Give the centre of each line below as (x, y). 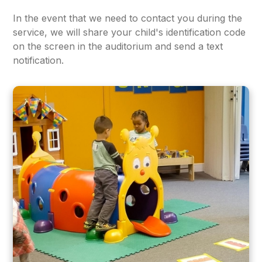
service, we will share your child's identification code (130, 32)
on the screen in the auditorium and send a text (118, 46)
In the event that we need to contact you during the (128, 18)
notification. (39, 60)
